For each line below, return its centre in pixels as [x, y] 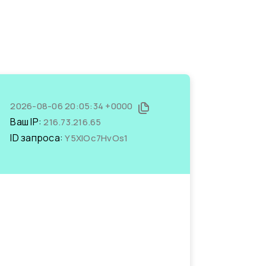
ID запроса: [38, 138]
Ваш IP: [27, 122]
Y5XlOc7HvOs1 [96, 138]
